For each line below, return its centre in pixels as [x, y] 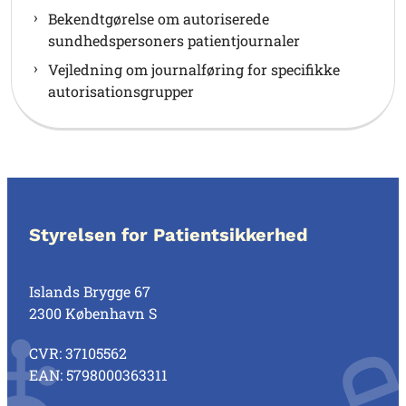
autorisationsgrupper [121, 92]
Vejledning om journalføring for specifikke [194, 70]
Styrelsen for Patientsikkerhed [169, 235]
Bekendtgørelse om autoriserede [159, 19]
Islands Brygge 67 [90, 292]
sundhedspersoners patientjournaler [174, 41]
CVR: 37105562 [78, 353]
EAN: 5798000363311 [98, 375]
